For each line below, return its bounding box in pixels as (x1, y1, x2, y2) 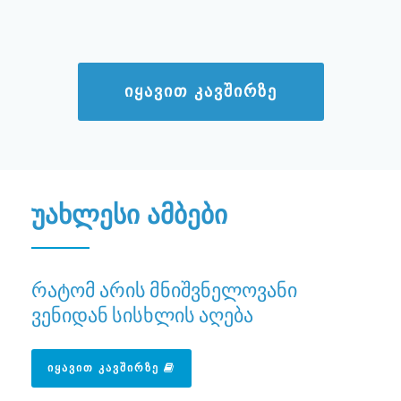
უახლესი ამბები (31, 198, 227, 230)
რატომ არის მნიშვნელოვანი (31, 277, 297, 302)
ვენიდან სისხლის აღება (31, 302, 253, 327)
